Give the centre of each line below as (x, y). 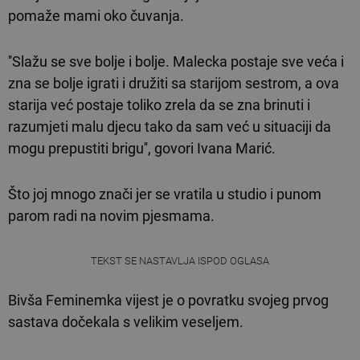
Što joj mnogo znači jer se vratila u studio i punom (165, 194)
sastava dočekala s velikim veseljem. (126, 321)
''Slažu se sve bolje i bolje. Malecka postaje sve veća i (176, 61)
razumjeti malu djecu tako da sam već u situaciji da (170, 126)
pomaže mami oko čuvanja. (96, 15)
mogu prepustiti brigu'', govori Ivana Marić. (143, 148)
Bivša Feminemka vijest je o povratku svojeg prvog (168, 300)
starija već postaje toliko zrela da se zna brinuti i (159, 104)
